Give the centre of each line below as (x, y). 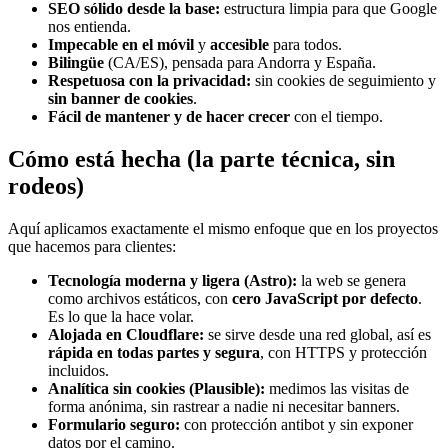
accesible (239, 45)
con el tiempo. (336, 117)
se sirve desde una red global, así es (317, 335)
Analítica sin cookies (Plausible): (156, 389)
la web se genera (351, 281)
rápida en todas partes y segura (154, 353)
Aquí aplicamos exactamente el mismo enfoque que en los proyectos (223, 229)
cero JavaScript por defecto (325, 299)
